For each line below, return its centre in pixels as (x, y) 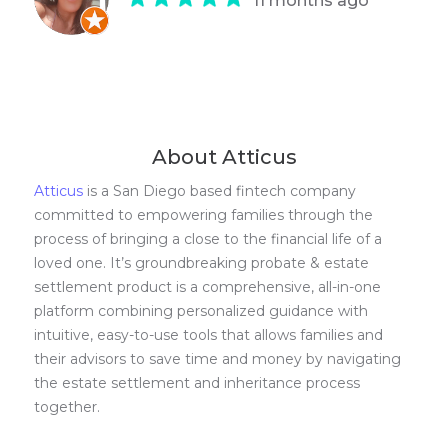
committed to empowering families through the (204, 215)
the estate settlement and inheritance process (197, 383)
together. (67, 407)
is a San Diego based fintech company (220, 191)
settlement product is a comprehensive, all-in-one (208, 287)
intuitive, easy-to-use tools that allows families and (209, 335)
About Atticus (224, 157)
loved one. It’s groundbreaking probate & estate (202, 263)
